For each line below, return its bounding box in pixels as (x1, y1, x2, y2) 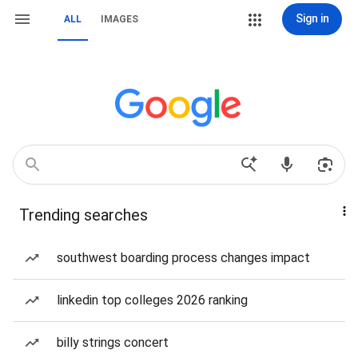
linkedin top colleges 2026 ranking (57, 292, 248, 308)
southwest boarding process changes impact (57, 250, 310, 265)
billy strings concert (57, 335, 169, 350)
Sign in (295, 12, 329, 25)
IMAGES (101, 14, 138, 25)
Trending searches (19, 205, 148, 225)
